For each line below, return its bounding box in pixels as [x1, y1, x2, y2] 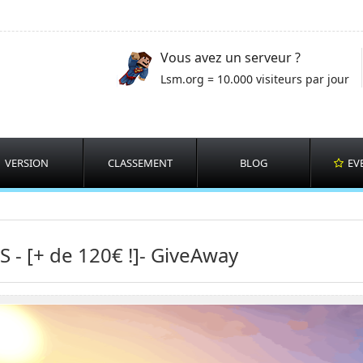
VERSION [5, 156, 49, 170]
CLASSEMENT [108, 156, 173, 170]
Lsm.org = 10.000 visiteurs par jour [160, 71, 349, 87]
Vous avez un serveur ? [160, 49, 301, 66]
